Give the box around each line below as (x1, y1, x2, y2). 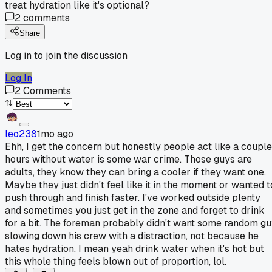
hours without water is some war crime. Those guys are (5, 152, 252, 166)
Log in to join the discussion (5, 49, 127, 62)
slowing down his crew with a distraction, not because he (5, 229, 259, 242)
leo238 (5, 127, 37, 140)
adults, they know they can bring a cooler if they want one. (5, 165, 266, 178)
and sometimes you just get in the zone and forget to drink (5, 203, 265, 217)
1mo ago (37, 127, 73, 140)
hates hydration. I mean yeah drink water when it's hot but (5, 242, 264, 255)
